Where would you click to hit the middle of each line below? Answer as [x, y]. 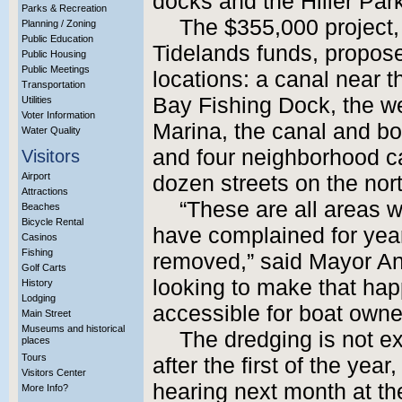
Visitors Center [54, 372]
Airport [36, 176]
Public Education [57, 39]
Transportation [53, 84]
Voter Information [58, 115]
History [37, 283]
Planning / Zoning [59, 23]
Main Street [46, 313]
